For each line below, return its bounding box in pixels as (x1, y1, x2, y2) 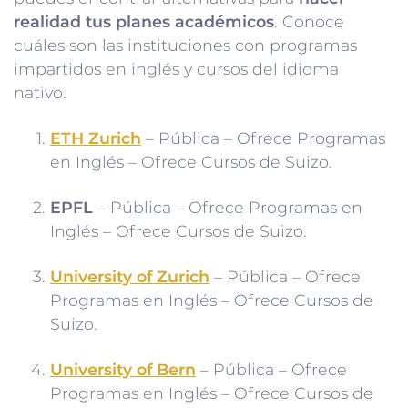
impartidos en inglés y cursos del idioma (14, 59, 339, 79)
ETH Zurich (50, 128, 141, 148)
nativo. (14, 83, 66, 103)
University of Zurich (50, 267, 209, 287)
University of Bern (50, 360, 196, 380)
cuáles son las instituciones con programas (14, 36, 357, 56)
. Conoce (274, 12, 344, 32)
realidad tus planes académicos (14, 12, 274, 32)
